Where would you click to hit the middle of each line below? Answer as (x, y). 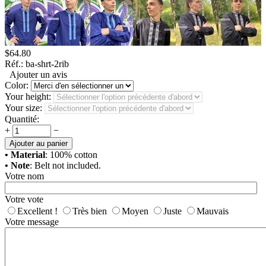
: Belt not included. (65, 166)
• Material (25, 155)
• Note (17, 166)
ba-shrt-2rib (47, 64)
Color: (17, 85)
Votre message (32, 222)
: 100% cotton (71, 155)
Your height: (28, 97)
